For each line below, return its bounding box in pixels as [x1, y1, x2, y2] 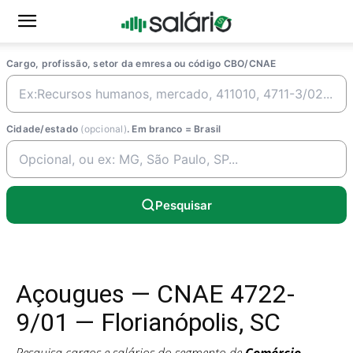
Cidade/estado [6, 123, 81, 135]
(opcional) [80, 123, 127, 135]
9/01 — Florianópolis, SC [16, 307, 281, 337]
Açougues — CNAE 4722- [16, 279, 295, 309]
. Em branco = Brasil [126, 123, 221, 135]
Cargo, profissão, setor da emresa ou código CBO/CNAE [6, 58, 277, 69]
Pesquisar [155, 197, 212, 213]
